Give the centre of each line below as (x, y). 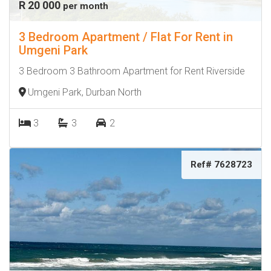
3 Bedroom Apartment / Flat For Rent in (126, 37)
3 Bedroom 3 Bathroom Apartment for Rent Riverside (132, 71)
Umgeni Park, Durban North (85, 92)
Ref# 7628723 (221, 165)
